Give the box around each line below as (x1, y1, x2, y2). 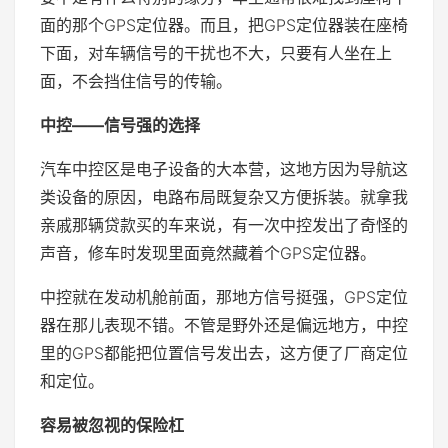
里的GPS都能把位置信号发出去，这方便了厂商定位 (40, 342, 408, 363)
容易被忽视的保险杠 (40, 414, 184, 435)
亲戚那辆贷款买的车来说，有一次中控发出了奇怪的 (40, 214, 408, 235)
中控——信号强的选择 (40, 114, 200, 135)
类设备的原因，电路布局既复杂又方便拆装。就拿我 (40, 186, 408, 207)
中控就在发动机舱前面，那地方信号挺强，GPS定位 (40, 286, 408, 307)
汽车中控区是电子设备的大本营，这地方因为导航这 (40, 158, 408, 179)
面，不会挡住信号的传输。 (40, 70, 232, 91)
